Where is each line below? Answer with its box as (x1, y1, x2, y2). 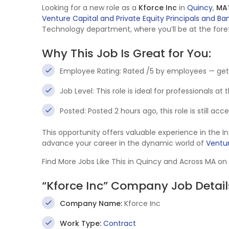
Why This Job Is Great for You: (42, 45, 211, 61)
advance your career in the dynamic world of (42, 138, 206, 148)
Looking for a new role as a (42, 3, 139, 13)
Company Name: (60, 198, 122, 209)
